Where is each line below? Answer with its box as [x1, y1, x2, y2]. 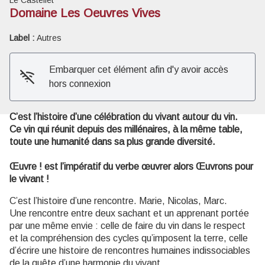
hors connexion [49, 78, 111, 89]
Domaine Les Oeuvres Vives [9, 6, 160, 20]
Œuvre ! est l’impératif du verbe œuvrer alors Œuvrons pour [9, 161, 253, 172]
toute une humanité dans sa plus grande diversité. [9, 136, 215, 147]
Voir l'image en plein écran [132, 27, 238, 37]
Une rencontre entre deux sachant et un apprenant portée [9, 208, 249, 218]
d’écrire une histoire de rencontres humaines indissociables [9, 245, 250, 256]
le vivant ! [9, 173, 49, 184]
